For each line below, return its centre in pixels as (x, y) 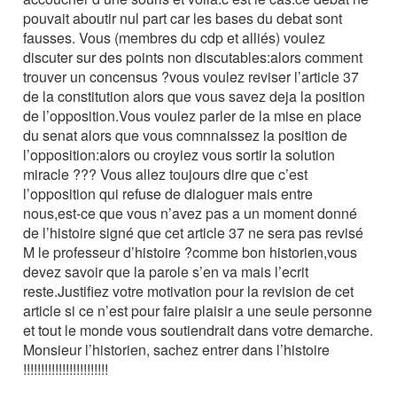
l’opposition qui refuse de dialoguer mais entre (168, 194)
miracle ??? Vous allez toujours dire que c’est (166, 175)
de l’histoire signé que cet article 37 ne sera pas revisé (194, 233)
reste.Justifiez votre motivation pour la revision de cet (189, 292)
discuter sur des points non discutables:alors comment (193, 58)
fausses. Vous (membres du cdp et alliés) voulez (175, 38)
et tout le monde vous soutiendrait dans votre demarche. (198, 331)
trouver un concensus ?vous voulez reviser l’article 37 (191, 77)
